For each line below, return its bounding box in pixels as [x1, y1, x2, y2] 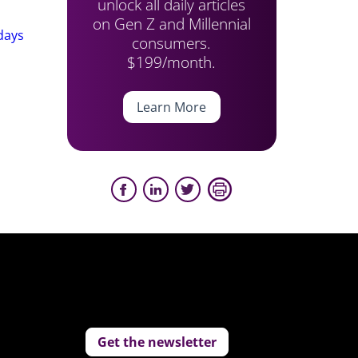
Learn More [137, 98, 207, 116]
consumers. [132, 32, 212, 54]
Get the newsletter [97, 333, 217, 351]
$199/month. [127, 51, 217, 73]
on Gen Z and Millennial [92, 13, 251, 34]
